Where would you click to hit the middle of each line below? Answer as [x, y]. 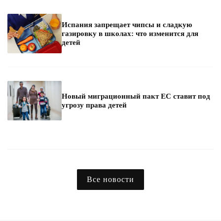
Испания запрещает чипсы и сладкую [127, 25]
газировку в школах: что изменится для [130, 34]
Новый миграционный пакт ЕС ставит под [136, 96]
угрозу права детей [94, 105]
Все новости [110, 180]
